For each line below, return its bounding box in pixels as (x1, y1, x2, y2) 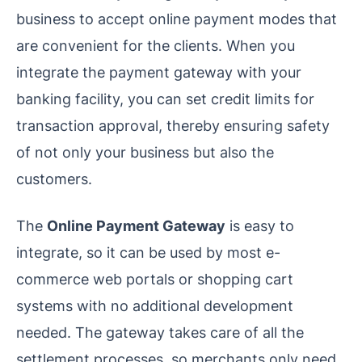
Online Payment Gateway (47, 216, 225, 234)
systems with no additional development (16, 296, 293, 314)
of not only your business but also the (16, 142, 274, 161)
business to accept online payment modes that (16, 9, 337, 27)
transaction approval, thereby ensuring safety (16, 116, 330, 134)
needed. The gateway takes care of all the (16, 322, 304, 341)
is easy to (225, 216, 294, 234)
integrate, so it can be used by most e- (16, 242, 280, 261)
